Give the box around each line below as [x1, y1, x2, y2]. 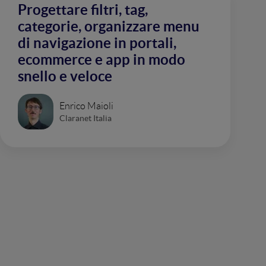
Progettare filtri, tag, [18, 2, 148, 18]
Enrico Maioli [59, 100, 113, 111]
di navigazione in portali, [18, 35, 176, 51]
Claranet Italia [59, 113, 112, 123]
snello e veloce [18, 68, 112, 84]
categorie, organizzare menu [18, 18, 199, 34]
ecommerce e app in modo [18, 52, 185, 68]
